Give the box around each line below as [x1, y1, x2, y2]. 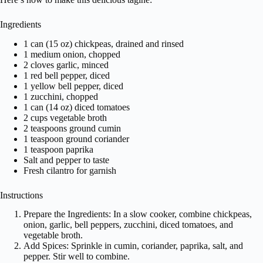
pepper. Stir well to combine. [23, 251, 130, 262]
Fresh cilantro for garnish [23, 165, 116, 176]
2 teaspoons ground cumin [23, 123, 121, 133]
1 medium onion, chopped [23, 49, 120, 59]
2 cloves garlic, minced [23, 59, 109, 70]
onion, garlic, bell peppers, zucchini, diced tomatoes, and [23, 220, 233, 230]
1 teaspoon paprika [23, 144, 93, 154]
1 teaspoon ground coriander [23, 133, 129, 144]
